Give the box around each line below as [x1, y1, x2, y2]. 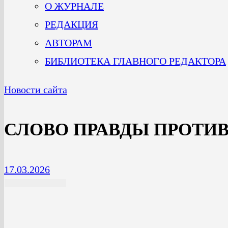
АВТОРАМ [45, 37, 92, 48]
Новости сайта [4, 84, 67, 95]
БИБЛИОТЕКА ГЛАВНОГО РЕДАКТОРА [45, 55, 226, 67]
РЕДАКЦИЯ [45, 19, 98, 30]
